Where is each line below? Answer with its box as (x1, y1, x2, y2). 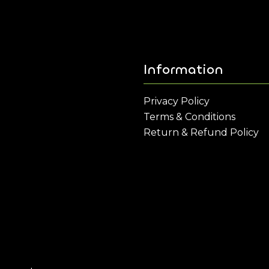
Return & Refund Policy (144, 127, 259, 138)
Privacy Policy (144, 95, 210, 107)
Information (144, 61, 223, 78)
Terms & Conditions (144, 111, 235, 122)
